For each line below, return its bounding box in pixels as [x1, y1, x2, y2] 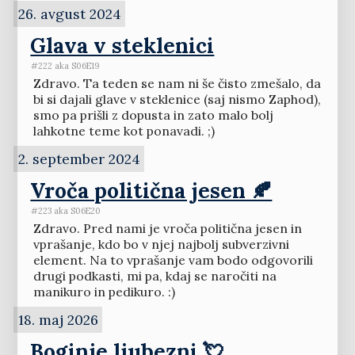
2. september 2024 [17, 150, 140, 169]
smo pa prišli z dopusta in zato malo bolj [32, 107, 273, 124]
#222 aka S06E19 [31, 59, 101, 71]
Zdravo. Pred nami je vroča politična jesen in [32, 220, 302, 237]
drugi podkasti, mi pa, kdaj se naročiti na [32, 268, 277, 284]
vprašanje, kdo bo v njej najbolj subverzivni [32, 236, 289, 253]
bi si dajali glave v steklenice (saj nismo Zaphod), [32, 91, 321, 108]
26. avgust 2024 [17, 5, 121, 24]
